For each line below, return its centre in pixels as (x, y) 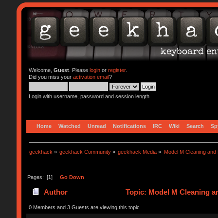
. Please (79, 70)
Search (195, 126)
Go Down (72, 177)
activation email (91, 77)
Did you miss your (51, 77)
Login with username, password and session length (89, 96)
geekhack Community (85, 152)
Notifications (129, 126)
